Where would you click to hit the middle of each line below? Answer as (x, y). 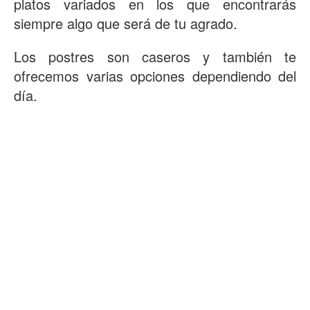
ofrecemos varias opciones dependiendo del (155, 76)
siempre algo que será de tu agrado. (126, 24)
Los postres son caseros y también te (155, 57)
